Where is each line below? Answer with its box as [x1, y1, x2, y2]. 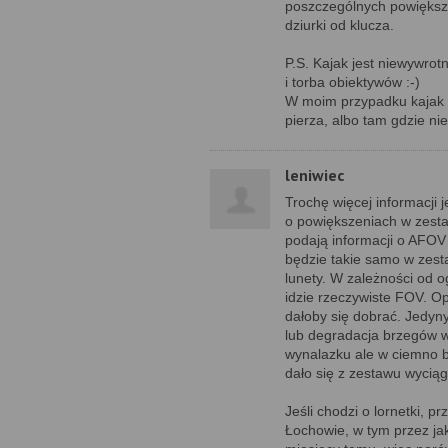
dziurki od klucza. [285, 17, 394, 33]
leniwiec [285, 165, 344, 185]
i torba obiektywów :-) [285, 74, 420, 90]
